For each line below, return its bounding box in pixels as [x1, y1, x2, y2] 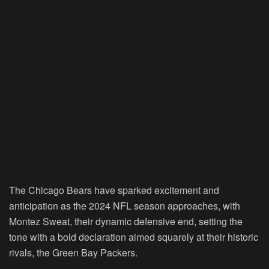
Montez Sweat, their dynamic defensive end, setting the [9, 214, 243, 229]
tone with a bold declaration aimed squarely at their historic [9, 230, 258, 244]
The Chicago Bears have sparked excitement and [9, 183, 219, 198]
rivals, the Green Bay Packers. [9, 246, 138, 260]
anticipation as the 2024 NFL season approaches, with [9, 199, 240, 213]
